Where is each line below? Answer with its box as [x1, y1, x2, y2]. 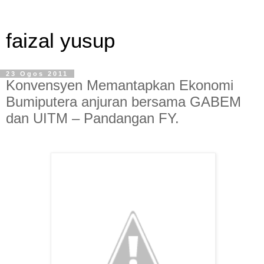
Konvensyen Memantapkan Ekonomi [6, 77, 233, 93]
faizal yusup [6, 29, 115, 52]
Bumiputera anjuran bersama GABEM [6, 94, 241, 110]
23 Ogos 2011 [6, 70, 68, 77]
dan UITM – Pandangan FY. [6, 110, 179, 126]
